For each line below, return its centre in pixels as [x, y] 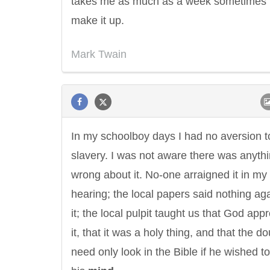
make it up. [98, 20]
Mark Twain [99, 54]
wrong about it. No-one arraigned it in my [169, 175]
